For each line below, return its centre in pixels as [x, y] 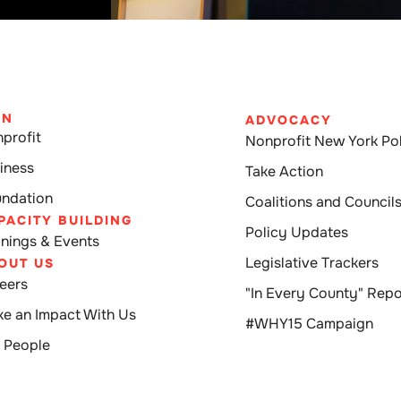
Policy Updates [297, 232]
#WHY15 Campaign [310, 323]
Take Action [285, 171]
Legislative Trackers [312, 262]
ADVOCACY [289, 119]
